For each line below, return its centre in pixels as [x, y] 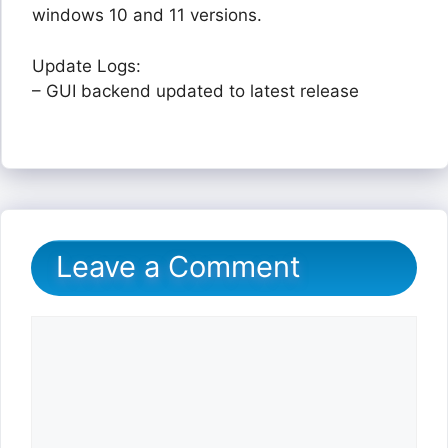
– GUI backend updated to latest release [195, 90]
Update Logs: [86, 65]
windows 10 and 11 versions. [147, 15]
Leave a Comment [178, 266]
